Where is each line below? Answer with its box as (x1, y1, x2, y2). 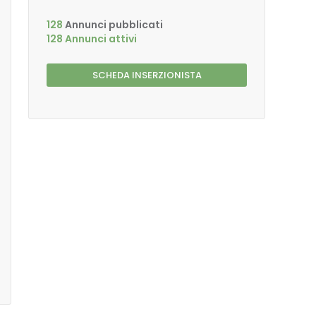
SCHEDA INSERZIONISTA (92, 68, 202, 82)
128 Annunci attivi (47, 32, 137, 46)
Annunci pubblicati (63, 18, 163, 32)
